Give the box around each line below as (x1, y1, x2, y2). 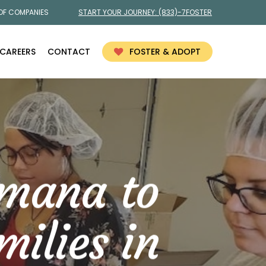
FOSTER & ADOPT (129, 46, 201, 58)
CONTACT (47, 46, 90, 58)
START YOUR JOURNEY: (78, 7, 159, 17)
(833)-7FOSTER (159, 7, 212, 17)
